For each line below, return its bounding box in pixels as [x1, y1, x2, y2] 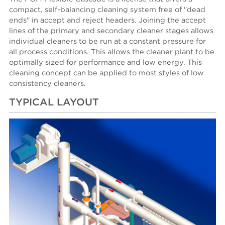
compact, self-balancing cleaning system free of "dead [9, 6, 206, 14]
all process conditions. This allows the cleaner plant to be [9, 48, 215, 56]
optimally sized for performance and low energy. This [9, 58, 202, 66]
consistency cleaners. [9, 79, 86, 87]
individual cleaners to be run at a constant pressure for [9, 37, 206, 45]
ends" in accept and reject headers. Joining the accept [9, 16, 206, 24]
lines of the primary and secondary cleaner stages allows [9, 27, 214, 35]
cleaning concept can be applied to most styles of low [9, 69, 204, 77]
